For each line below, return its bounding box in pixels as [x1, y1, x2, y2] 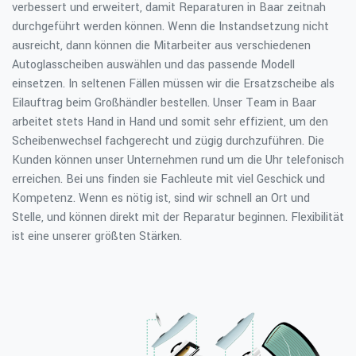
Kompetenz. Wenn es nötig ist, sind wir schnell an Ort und [12, 190, 310, 207]
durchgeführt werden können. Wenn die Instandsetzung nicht [12, 18, 329, 35]
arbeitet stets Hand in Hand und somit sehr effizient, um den [12, 114, 328, 130]
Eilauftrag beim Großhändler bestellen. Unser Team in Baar [12, 95, 316, 111]
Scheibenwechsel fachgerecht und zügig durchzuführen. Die [12, 133, 324, 149]
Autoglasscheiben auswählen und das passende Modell [12, 56, 295, 73]
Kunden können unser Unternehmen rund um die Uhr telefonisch [12, 152, 344, 168]
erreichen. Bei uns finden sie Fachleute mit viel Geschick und [12, 171, 325, 188]
